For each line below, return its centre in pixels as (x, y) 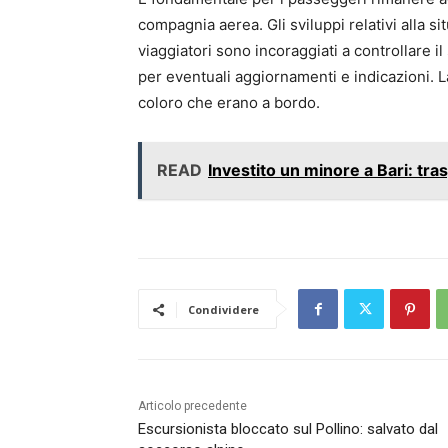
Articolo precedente (192, 406)
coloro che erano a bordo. (229, 103)
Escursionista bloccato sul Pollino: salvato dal (288, 429)
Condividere (223, 310)
